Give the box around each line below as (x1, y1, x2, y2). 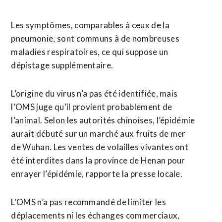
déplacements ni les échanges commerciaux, (11, 210, 180, 221)
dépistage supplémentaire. (11, 60, 113, 70)
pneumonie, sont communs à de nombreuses (11, 33, 179, 44)
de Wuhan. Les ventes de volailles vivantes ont (11, 142, 189, 152)
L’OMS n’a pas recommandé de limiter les (11, 197, 166, 207)
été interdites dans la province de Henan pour (11, 155, 185, 166)
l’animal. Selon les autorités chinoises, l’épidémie (11, 115, 195, 125)
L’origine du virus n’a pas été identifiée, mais (11, 88, 178, 99)
